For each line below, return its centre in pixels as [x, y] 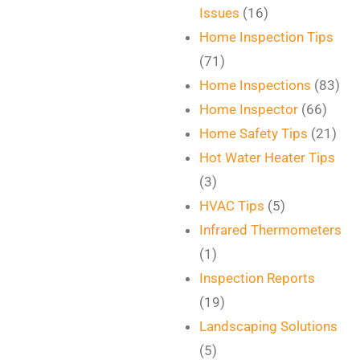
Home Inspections [256, 85]
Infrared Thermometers [271, 230]
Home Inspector [249, 109]
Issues [220, 13]
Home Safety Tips [254, 133]
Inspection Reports [258, 278]
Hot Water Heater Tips [268, 157]
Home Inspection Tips [267, 37]
